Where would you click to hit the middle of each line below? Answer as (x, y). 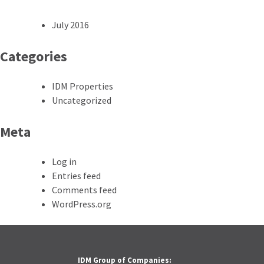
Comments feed (84, 189)
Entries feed (76, 175)
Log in (64, 161)
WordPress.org (82, 204)
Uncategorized (82, 100)
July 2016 (70, 24)
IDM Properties (82, 86)
